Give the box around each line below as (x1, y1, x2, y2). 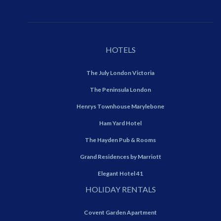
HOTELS (105, 45, 136, 55)
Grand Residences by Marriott (79, 153, 161, 161)
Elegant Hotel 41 (98, 170, 143, 178)
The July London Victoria (86, 69, 154, 77)
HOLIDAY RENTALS (85, 184, 156, 194)
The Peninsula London (90, 86, 151, 94)
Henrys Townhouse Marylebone (76, 103, 164, 110)
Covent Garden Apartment (84, 209, 157, 217)
